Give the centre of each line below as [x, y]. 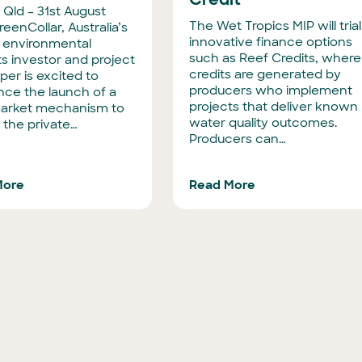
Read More [223, 185]
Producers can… [238, 139]
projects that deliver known [274, 107]
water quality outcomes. [263, 123]
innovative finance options [271, 42]
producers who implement [271, 90]
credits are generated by [265, 74]
